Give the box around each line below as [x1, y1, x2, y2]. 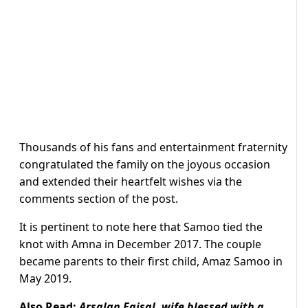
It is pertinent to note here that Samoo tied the [19, 219, 263, 235]
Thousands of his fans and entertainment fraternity [19, 140, 287, 155]
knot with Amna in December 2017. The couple [19, 236, 261, 252]
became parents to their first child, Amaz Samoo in [19, 254, 283, 269]
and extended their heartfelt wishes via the [19, 174, 242, 190]
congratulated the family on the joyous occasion [19, 157, 270, 173]
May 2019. [19, 271, 71, 287]
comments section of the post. [19, 191, 178, 207]
